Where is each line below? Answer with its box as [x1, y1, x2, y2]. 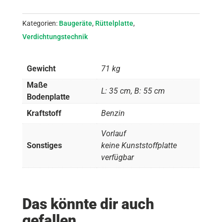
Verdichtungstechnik [22, 33, 88, 41]
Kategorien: [22, 19, 59, 27]
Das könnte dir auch [22, 195, 154, 213]
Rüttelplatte [95, 19, 133, 27]
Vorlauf [101, 129, 126, 138]
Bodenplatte [27, 92, 70, 102]
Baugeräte [58, 19, 92, 27]
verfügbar [101, 153, 134, 162]
